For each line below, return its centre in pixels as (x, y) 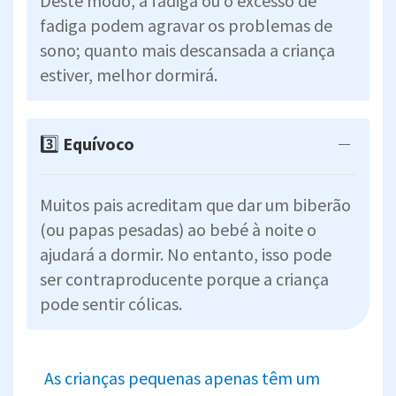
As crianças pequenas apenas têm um (182, 377)
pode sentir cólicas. (111, 303)
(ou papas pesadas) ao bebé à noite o (178, 229)
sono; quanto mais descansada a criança (187, 49)
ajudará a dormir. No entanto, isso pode (186, 254)
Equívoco (99, 143)
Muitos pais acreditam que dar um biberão (195, 204)
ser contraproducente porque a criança (184, 278)
